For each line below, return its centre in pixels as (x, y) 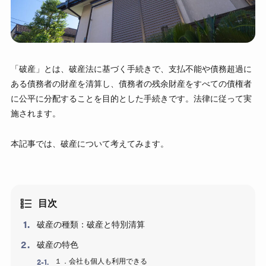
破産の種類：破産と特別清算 (91, 225)
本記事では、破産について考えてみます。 (89, 144)
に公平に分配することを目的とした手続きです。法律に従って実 (131, 99)
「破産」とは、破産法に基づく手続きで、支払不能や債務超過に (131, 69)
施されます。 (35, 114)
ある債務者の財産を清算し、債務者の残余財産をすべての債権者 (131, 84)
